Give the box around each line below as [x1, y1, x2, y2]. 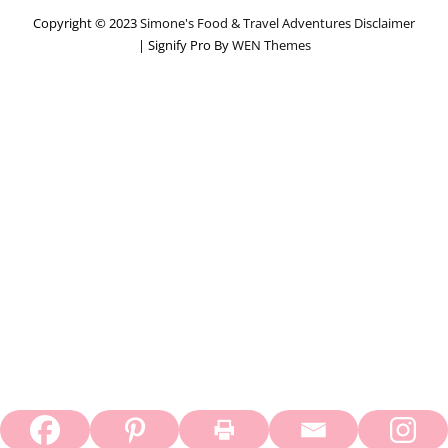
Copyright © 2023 [33, 14, 140, 32]
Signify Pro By [147, 36, 232, 54]
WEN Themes [231, 36, 311, 54]
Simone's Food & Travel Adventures [140, 14, 351, 32]
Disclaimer [354, 14, 415, 32]
